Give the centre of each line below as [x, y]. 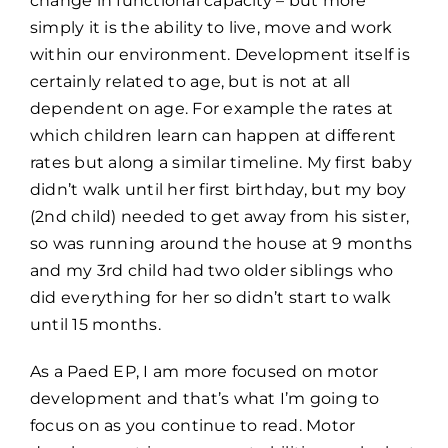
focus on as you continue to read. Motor [193, 426]
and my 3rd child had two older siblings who [212, 271]
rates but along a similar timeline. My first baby [221, 163]
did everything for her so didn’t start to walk [211, 298]
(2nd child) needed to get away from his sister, [220, 217]
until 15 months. [95, 325]
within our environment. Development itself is [220, 55]
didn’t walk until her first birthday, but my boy [218, 190]
